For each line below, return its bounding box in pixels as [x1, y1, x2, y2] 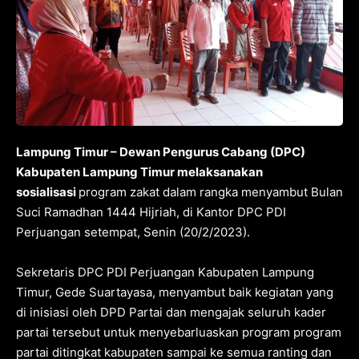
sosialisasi [16, 184, 79, 200]
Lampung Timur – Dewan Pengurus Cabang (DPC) [16, 144, 305, 160]
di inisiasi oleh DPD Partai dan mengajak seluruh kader [16, 305, 326, 321]
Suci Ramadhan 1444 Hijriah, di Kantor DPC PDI [16, 204, 286, 220]
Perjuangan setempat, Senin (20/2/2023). [16, 224, 250, 240]
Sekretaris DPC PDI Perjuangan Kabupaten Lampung [16, 264, 314, 280]
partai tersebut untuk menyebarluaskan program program [16, 325, 341, 341]
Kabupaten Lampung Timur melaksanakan [16, 164, 263, 180]
